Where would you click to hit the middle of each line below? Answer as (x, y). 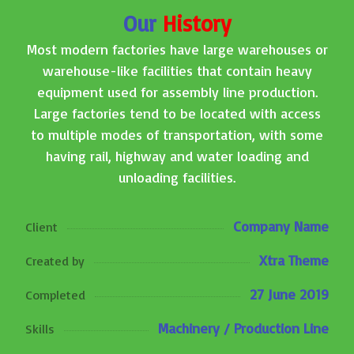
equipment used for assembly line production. (177, 92)
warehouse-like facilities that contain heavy (177, 70)
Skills (40, 329)
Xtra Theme (294, 260)
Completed (56, 295)
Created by (55, 261)
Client (42, 227)
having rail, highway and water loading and (177, 156)
